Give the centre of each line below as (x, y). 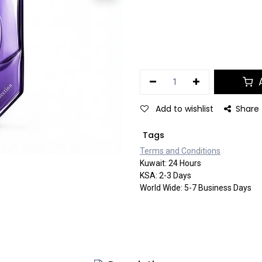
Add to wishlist (185, 108)
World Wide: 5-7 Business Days (196, 187)
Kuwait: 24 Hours (170, 163)
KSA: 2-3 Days (166, 175)
